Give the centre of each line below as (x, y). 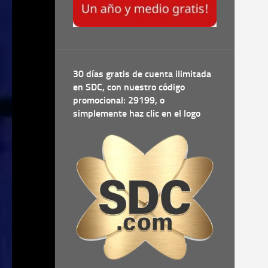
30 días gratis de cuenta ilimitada (142, 74)
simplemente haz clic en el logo (137, 114)
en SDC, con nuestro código (129, 87)
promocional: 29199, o (119, 100)
